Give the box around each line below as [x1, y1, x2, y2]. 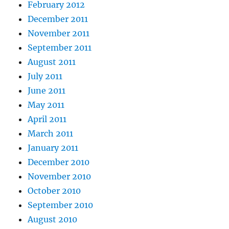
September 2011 [28, 42, 92, 53]
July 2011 [28, 71, 63, 82]
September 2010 [28, 200, 94, 211]
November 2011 [28, 28, 90, 39]
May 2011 [28, 100, 65, 110]
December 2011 [28, 14, 88, 25]
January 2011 [28, 143, 79, 153]
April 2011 [28, 114, 67, 125]
